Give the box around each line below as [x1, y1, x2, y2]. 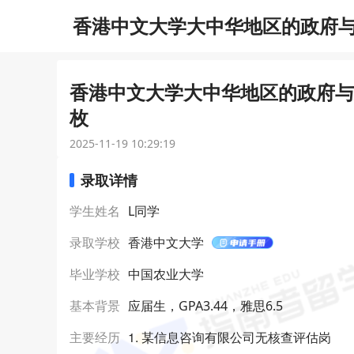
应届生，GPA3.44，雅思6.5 [128, 297, 283, 314]
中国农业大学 [128, 265, 204, 283]
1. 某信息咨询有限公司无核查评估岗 [128, 328, 331, 346]
